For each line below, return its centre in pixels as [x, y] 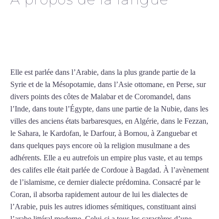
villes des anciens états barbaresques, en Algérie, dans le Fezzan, [109, 121]
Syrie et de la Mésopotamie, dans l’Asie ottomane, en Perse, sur [108, 85]
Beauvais [44, 40]
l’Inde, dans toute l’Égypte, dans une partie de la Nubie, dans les [109, 109]
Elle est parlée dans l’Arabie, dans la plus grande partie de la [103, 72]
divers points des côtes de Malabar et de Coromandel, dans [100, 97]
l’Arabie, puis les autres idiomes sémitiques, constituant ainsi [103, 207]
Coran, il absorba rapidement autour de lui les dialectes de [99, 195]
